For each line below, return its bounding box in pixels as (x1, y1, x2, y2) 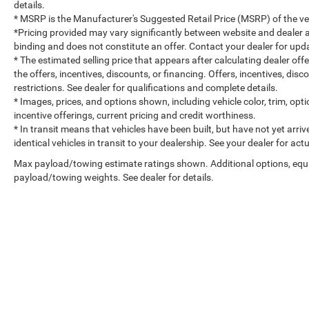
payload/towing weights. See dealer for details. (14, 171, 214, 183)
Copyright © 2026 (150, 290, 218, 299)
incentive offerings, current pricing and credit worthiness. (14, 109, 256, 121)
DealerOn (229, 290, 263, 299)
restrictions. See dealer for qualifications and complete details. (14, 81, 278, 93)
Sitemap (269, 290, 300, 299)
